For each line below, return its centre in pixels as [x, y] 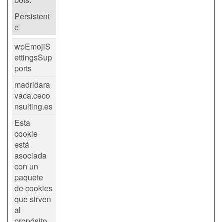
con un [26, 166]
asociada [30, 156]
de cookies [33, 188]
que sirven [33, 199]
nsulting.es [33, 107]
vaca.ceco [32, 96]
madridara [32, 85]
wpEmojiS [32, 47]
